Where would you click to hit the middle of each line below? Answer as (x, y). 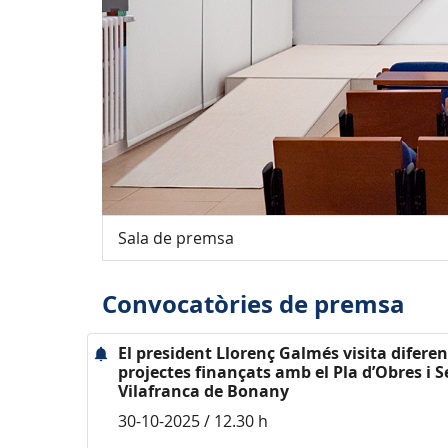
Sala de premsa (176, 238)
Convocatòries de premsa (253, 304)
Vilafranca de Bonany (203, 391)
